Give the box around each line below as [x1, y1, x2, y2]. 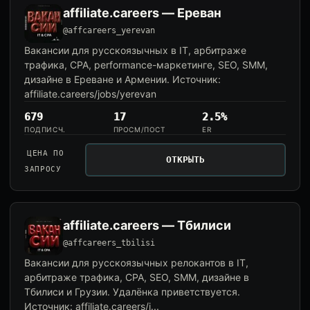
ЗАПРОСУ [24, 165, 62, 174]
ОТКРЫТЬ [166, 154, 206, 165]
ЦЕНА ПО [27, 149, 64, 158]
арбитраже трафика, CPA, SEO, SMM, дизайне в [24, 271, 249, 283]
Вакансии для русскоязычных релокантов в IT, [24, 257, 248, 268]
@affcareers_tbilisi [63, 238, 155, 248]
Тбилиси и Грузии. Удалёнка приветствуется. [24, 286, 240, 298]
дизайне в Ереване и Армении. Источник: [24, 73, 221, 85]
